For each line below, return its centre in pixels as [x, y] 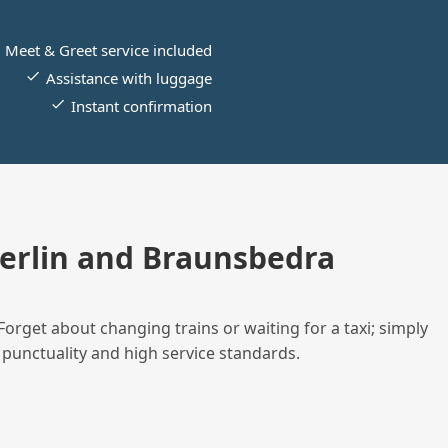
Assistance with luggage [128, 78]
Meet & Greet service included [108, 50]
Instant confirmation [141, 106]
